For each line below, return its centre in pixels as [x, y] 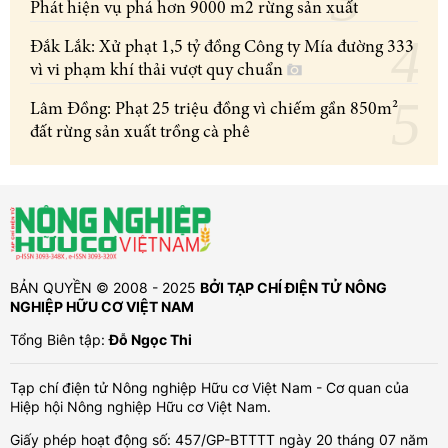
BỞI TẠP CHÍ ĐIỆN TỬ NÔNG [293, 287]
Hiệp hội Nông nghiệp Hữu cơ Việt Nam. [140, 406]
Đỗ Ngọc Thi [150, 339]
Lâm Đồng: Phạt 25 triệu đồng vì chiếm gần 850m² [214, 109]
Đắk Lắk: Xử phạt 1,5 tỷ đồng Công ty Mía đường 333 [222, 47]
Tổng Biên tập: [59, 339]
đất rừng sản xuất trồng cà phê [140, 132]
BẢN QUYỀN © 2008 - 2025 [105, 287]
